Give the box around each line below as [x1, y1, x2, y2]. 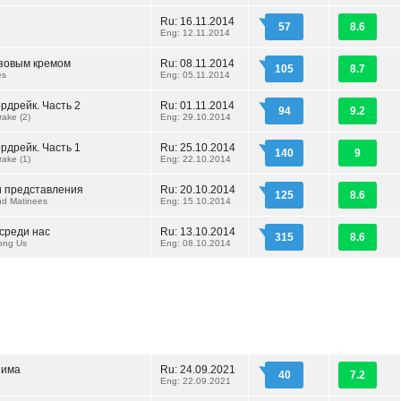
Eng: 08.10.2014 [160, 238, 231, 248]
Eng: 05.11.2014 [160, 70, 230, 80]
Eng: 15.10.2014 [160, 196, 231, 206]
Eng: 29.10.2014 [160, 112, 231, 122]
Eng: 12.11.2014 [160, 28, 230, 38]
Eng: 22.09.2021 [160, 376, 231, 386]
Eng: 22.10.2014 [160, 154, 231, 164]
